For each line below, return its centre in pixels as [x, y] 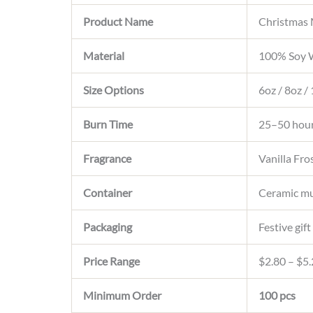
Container [108, 192]
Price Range [111, 261]
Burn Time [108, 124]
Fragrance [107, 158]
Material [104, 56]
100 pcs [277, 295]
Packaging [108, 227]
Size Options [114, 90]
